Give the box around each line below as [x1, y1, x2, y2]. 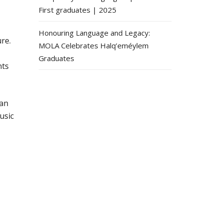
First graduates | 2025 [38, 5, 116, 15]
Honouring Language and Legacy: [38, 28, 150, 38]
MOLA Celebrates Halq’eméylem [38, 41, 149, 51]
